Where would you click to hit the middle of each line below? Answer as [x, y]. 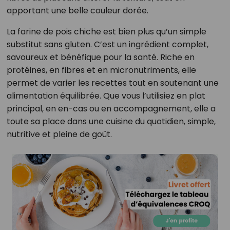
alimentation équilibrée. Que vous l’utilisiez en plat [106, 96]
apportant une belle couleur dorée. [77, 11]
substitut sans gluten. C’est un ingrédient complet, [107, 45]
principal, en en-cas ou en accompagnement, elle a [111, 109]
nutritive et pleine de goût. [59, 135]
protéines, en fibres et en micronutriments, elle [101, 70]
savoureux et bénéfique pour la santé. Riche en [100, 57]
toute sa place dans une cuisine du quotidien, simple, [111, 122]
